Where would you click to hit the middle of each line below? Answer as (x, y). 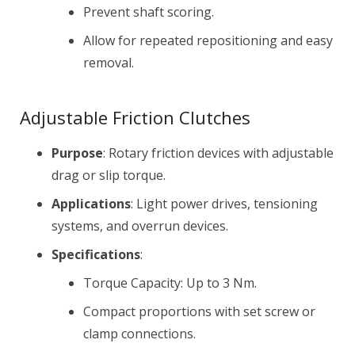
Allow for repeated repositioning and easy (208, 40)
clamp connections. (139, 334)
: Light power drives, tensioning (224, 204)
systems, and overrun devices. (140, 226)
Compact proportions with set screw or (199, 311)
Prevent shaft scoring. (149, 12)
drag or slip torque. (109, 175)
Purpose (77, 153)
